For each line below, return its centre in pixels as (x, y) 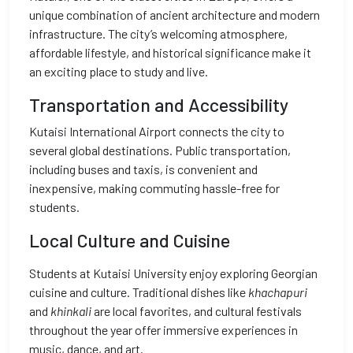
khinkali (71, 311)
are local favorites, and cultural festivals (197, 311)
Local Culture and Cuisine (130, 240)
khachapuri (278, 292)
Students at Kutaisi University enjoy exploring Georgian (173, 273)
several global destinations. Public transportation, (160, 150)
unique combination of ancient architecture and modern (175, 15)
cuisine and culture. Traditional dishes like (139, 292)
